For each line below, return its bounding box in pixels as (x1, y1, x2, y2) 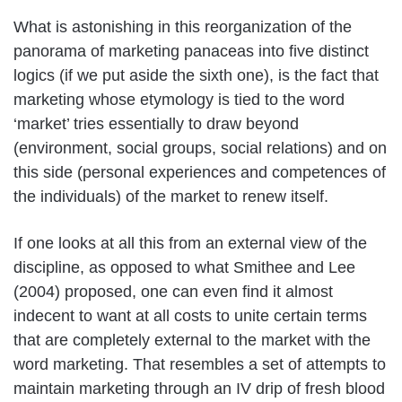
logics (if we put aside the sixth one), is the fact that (13, 66, 379, 84)
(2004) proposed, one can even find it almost (13, 282, 333, 301)
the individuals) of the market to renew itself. (13, 187, 328, 205)
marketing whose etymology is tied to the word (13, 90, 345, 109)
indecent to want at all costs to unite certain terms (13, 306, 367, 325)
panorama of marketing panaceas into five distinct (13, 41, 369, 60)
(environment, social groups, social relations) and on (13, 138, 387, 157)
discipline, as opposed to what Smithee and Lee (13, 258, 355, 276)
